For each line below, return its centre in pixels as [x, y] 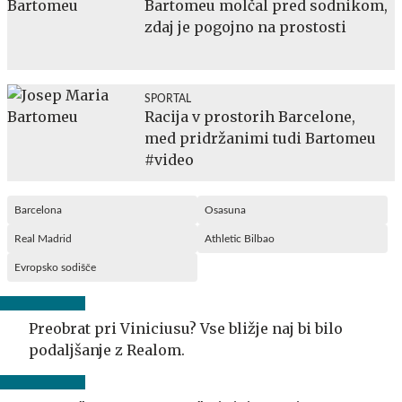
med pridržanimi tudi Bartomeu [260, 138]
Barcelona [38, 210]
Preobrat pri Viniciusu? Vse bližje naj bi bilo [186, 328]
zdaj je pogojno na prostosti [245, 26]
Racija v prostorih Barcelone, [250, 116]
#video [169, 159]
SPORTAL [168, 98]
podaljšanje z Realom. [107, 350]
